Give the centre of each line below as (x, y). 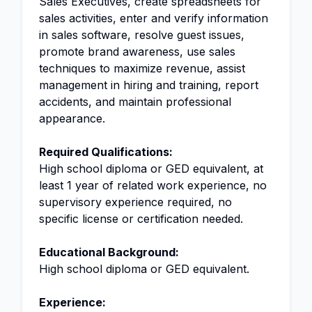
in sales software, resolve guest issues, (142, 34)
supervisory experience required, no (135, 202)
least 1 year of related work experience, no (153, 185)
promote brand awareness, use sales (137, 51)
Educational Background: (109, 252)
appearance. (72, 118)
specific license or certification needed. (141, 218)
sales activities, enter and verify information (154, 18)
